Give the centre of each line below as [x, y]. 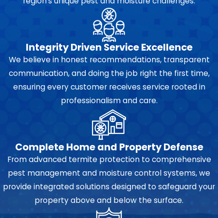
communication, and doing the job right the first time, [109, 73]
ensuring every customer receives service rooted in [109, 87]
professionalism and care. [109, 101]
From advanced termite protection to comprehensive [109, 160]
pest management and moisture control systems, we [109, 173]
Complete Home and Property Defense [109, 147]
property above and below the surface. [109, 200]
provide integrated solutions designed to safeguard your [109, 187]
